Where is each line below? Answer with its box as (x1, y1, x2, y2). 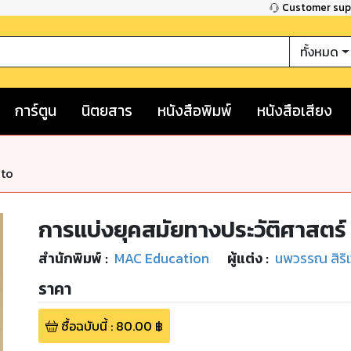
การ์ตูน (15, 99, 57, 122)
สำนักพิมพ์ (38, 248, 102, 269)
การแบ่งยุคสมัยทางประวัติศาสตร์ (38, 212, 346, 246)
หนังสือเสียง (257, 99, 333, 122)
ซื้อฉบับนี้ (60, 317, 107, 336)
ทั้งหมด (300, 42, 339, 62)
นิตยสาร (81, 99, 133, 122)
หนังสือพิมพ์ (157, 99, 233, 122)
